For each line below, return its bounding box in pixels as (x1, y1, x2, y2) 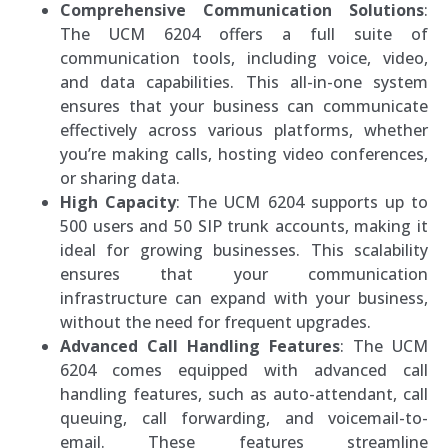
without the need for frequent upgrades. (60, 310, 371, 333)
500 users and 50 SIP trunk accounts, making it (60, 214, 428, 237)
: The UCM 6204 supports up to (176, 190, 429, 213)
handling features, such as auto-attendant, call (60, 382, 428, 405)
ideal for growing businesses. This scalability (60, 238, 428, 261)
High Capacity (60, 190, 177, 213)
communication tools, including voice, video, (60, 46, 428, 69)
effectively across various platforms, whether (60, 118, 428, 141)
